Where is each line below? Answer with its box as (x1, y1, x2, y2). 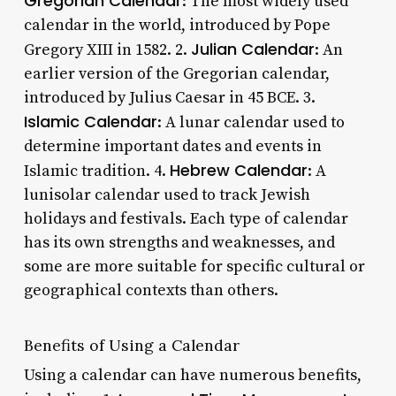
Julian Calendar (190, 37, 315, 60)
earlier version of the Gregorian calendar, (23, 63, 330, 84)
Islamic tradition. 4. (23, 160, 170, 181)
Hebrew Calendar (169, 158, 308, 181)
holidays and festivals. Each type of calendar (23, 208, 348, 229)
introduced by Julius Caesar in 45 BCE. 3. (23, 87, 316, 108)
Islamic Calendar (23, 110, 157, 133)
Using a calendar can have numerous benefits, (23, 364, 362, 385)
